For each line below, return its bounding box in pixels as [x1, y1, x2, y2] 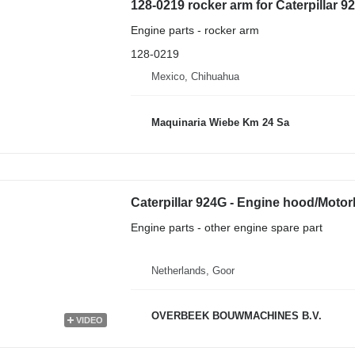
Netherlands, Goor [151, 264, 235, 277]
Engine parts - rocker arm [130, 24, 259, 36]
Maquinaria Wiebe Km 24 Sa [151, 116, 289, 128]
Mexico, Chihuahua [151, 71, 239, 82]
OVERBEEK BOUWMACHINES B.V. [151, 310, 322, 323]
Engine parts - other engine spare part [130, 220, 323, 234]
